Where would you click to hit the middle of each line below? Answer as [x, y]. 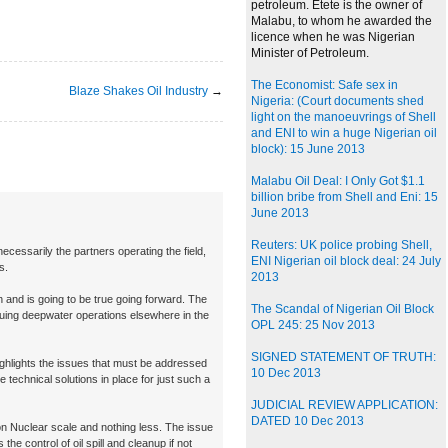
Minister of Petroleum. [310, 53]
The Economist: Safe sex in [324, 85]
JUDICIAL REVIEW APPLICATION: [344, 405]
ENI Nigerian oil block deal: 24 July [346, 261]
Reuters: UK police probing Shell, [341, 245]
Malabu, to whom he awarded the [341, 21]
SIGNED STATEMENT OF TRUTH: [343, 357]
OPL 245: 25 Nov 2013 [313, 325]
